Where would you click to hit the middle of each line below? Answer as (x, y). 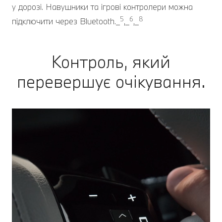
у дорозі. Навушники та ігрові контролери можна (102, 7)
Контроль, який (111, 62)
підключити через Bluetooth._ (66, 21)
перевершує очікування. (111, 82)
